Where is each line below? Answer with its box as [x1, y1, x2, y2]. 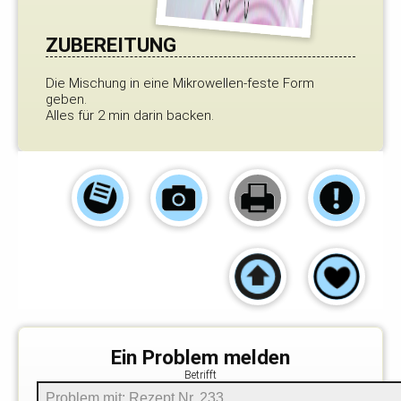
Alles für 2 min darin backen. [46, 107, 214, 124]
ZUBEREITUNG [46, 33, 176, 56]
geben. [46, 91, 87, 107]
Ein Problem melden [111, 346, 290, 369]
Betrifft [184, 369, 217, 381]
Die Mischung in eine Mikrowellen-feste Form [46, 75, 314, 91]
